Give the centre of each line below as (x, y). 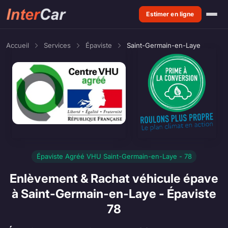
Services (57, 45)
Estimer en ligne (170, 14)
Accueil (18, 45)
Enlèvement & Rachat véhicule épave (114, 178)
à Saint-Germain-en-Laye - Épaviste (114, 193)
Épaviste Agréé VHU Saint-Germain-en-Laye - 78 (114, 156)
